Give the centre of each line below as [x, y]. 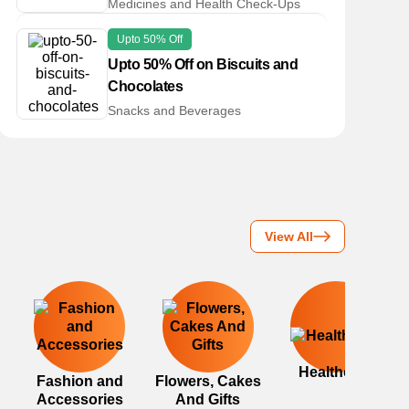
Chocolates [145, 86]
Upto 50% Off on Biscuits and [203, 64]
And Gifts [208, 399]
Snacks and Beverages [174, 110]
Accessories [79, 399]
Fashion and [79, 381]
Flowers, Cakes [208, 381]
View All [289, 236]
